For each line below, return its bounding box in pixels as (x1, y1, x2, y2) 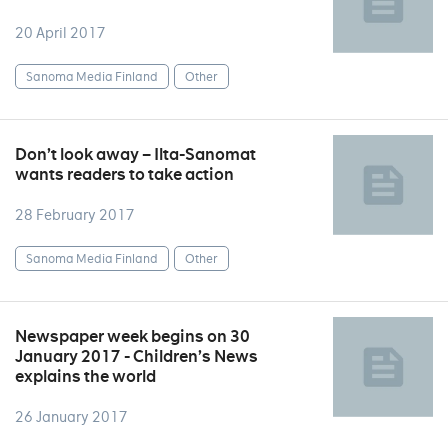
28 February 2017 (15, 206, 135, 224)
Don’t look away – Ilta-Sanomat (15, 144, 256, 165)
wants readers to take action (15, 164, 234, 185)
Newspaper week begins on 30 (15, 326, 250, 347)
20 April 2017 (15, 24, 106, 42)
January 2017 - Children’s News (15, 346, 258, 367)
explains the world (15, 366, 156, 387)
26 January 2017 (15, 408, 128, 426)
